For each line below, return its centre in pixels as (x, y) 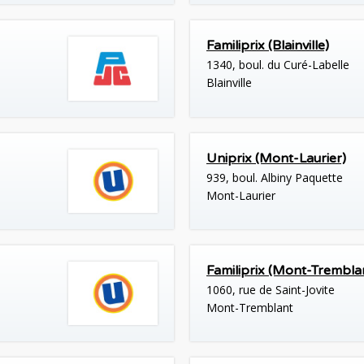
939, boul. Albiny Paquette (275, 177)
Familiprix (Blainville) (268, 46)
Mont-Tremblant (250, 307)
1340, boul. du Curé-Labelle (278, 65)
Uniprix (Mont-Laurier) (276, 158)
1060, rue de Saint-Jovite (271, 289)
